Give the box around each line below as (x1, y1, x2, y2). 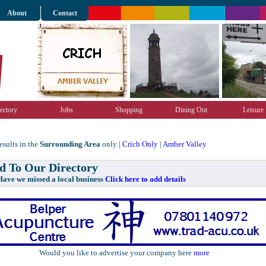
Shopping (115, 106, 142, 114)
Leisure (243, 106, 264, 114)
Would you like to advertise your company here (39, 248, 194, 257)
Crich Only (122, 140, 158, 148)
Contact (52, 9, 77, 17)
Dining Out (175, 106, 207, 114)
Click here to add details (105, 175, 186, 183)
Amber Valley (163, 140, 207, 148)
